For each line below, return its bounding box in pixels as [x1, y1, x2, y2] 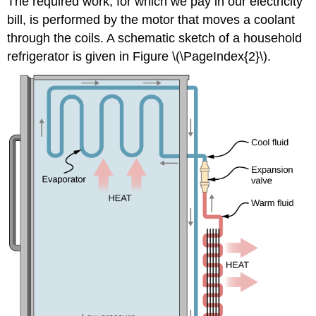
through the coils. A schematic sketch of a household [7, 30, 303, 45]
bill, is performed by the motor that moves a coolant [7, 12, 296, 27]
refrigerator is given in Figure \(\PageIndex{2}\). [7, 49, 272, 63]
